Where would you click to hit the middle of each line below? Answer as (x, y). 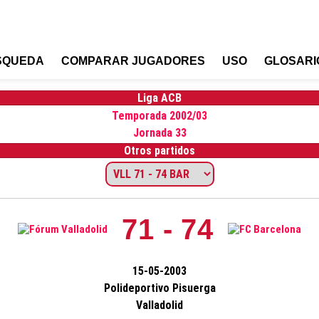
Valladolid (159, 305)
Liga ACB (159, 98)
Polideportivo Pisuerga (159, 288)
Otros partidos (159, 151)
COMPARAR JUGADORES (133, 61)
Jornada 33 (159, 133)
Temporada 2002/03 (159, 116)
